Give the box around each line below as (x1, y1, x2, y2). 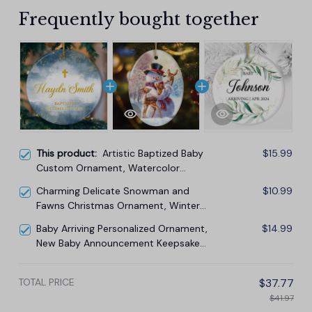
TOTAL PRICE (18, 275, 75, 288)
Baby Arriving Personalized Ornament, (36, 221, 208, 235)
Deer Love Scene (36, 213, 114, 226)
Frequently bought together (18, 8, 259, 29)
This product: (36, 146, 102, 159)
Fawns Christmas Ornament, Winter (36, 198, 200, 212)
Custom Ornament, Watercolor (36, 161, 180, 174)
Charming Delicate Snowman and (36, 184, 189, 197)
